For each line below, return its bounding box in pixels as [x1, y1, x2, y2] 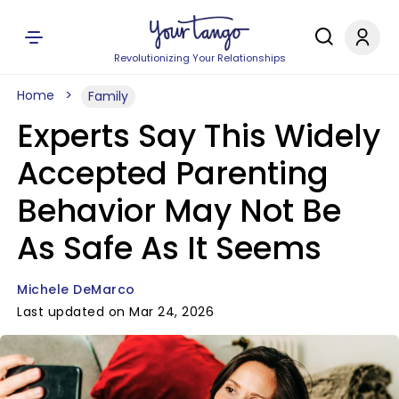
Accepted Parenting [17, 151, 329, 195]
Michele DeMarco [17, 281, 135, 298]
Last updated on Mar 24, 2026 [17, 303, 214, 321]
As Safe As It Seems [17, 226, 322, 270]
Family [88, 87, 128, 105]
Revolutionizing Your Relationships [113, 51, 286, 65]
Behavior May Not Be [17, 189, 341, 232]
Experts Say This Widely [17, 114, 380, 158]
